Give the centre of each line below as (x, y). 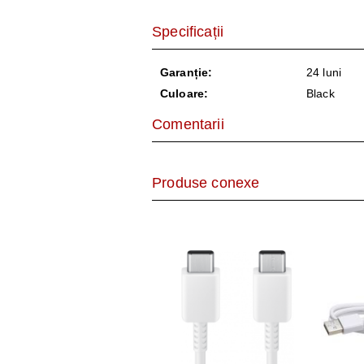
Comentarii (188, 124)
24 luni (324, 72)
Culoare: (184, 93)
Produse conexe (206, 183)
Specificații (188, 32)
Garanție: (186, 72)
